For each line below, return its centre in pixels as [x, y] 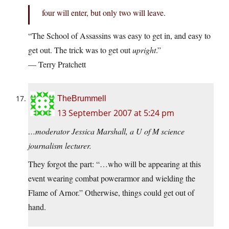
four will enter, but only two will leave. [104, 13]
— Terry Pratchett [57, 64]
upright [144, 50]
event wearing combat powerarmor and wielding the [112, 178]
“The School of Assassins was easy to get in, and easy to [119, 36]
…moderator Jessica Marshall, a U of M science [106, 131]
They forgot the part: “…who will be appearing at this [114, 164]
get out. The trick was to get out [80, 50]
